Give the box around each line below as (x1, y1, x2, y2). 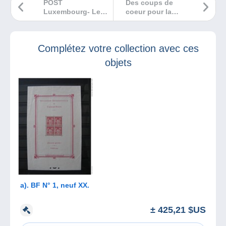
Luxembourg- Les (43, 8, 104, 16)
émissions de (43, 17, 89, 25)
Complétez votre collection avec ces (37, 43, 199, 54)
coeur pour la (126, 8, 172, 16)
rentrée (126, 17, 150, 25)
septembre (43, 26, 80, 34)
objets (104, 57, 132, 69)
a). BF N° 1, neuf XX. (20, 181, 89, 190)
